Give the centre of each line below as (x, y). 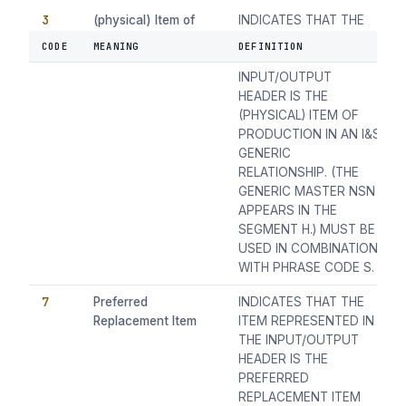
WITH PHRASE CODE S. (307, 268)
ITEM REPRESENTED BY (309, 39)
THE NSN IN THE (287, 58)
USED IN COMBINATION (309, 249)
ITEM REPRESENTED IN (307, 321)
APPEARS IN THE (288, 211)
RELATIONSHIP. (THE (299, 173)
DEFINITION (271, 47)
